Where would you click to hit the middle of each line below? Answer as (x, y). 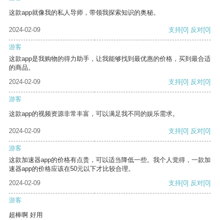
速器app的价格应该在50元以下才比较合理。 (72, 169)
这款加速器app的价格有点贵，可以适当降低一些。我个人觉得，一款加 (110, 160)
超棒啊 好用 (26, 215)
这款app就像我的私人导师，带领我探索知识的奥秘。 (84, 13)
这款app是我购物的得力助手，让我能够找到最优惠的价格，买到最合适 (110, 59)
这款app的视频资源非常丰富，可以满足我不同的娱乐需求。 (94, 114)
